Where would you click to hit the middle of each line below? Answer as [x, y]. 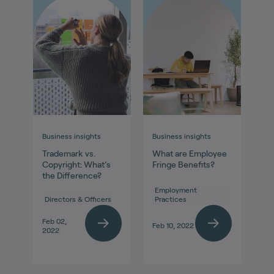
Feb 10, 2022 [173, 226]
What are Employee [190, 154]
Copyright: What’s [76, 165]
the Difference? [72, 176]
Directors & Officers [78, 199]
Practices [171, 199]
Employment [176, 190]
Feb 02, [54, 221]
